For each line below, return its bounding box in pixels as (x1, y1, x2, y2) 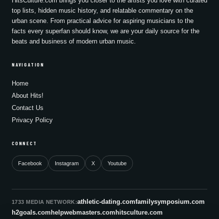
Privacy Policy (12, 116, 53, 124)
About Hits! (12, 92, 44, 100)
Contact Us (12, 104, 44, 112)
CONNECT (12, 140, 37, 147)
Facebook (18, 160, 42, 167)
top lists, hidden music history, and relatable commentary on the (12, 7, 193, 15)
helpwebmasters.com (51, 209, 115, 217)
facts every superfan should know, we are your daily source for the (12, 28, 199, 35)
